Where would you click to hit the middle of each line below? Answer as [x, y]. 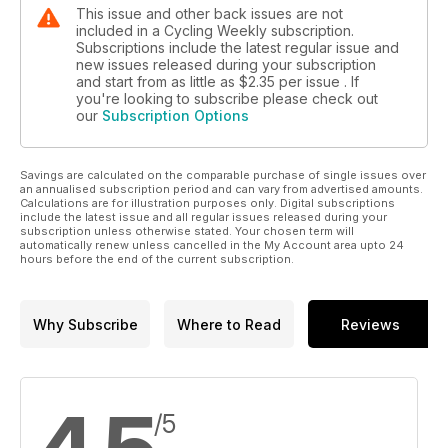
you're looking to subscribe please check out [227, 99]
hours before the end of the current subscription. [157, 259]
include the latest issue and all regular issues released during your [203, 217]
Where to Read [229, 324]
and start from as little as [157, 82]
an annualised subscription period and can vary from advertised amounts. [221, 189]
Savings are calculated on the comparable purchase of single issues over [223, 175]
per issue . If [319, 82]
